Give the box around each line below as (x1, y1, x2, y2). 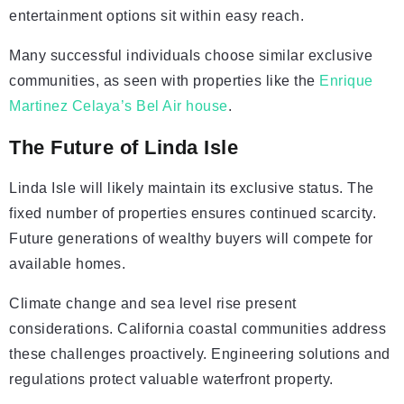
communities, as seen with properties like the (9, 73, 319, 88)
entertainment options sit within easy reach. (9, 8, 304, 23)
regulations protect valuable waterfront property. (9, 372, 334, 387)
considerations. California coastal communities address (9, 321, 386, 336)
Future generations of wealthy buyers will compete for (9, 231, 373, 246)
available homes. (9, 256, 125, 271)
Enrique (319, 73, 373, 88)
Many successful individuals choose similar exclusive (9, 48, 372, 63)
